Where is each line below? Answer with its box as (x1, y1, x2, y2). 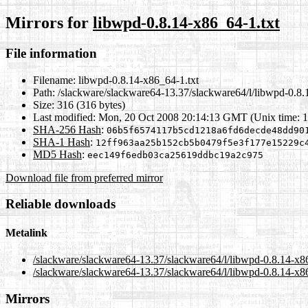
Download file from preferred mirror (5, 171, 163, 184)
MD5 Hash (33, 148, 82, 160)
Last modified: (33, 111, 96, 123)
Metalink (5, 226, 47, 239)
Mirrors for (5, 13, 93, 32)
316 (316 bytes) (54, 98, 125, 111)
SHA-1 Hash (33, 135, 90, 148)
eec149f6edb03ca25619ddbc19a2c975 (87, 149, 263, 160)
